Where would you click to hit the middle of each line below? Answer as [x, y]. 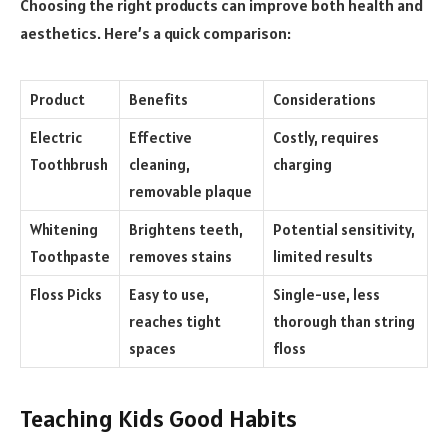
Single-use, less [326, 294]
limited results [323, 256]
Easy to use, [169, 294]
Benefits [158, 99]
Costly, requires [326, 137]
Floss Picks [66, 294]
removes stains [180, 256]
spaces [152, 348]
